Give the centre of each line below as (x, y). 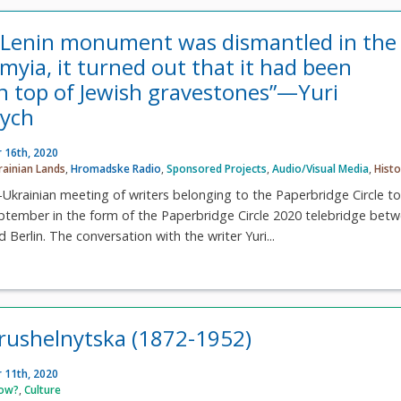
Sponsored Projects (217, 168)
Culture (43, 390)
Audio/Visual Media (321, 168)
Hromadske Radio (116, 168)
